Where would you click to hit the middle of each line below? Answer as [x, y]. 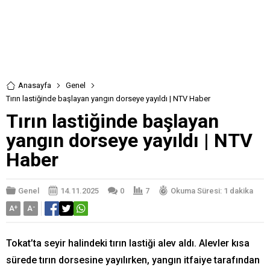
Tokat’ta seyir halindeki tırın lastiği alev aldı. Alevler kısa [128, 243]
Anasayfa [35, 85]
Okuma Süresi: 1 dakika [212, 190]
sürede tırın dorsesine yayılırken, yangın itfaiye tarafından [133, 260]
